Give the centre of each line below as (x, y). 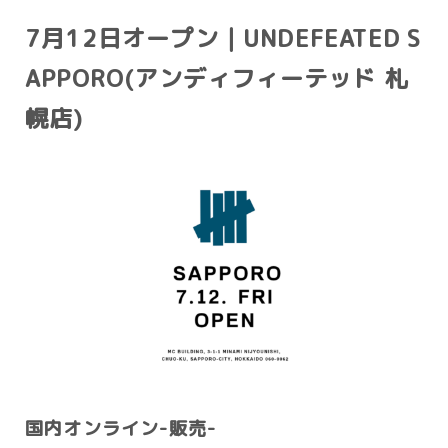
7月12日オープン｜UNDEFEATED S (223, 38)
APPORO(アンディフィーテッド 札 (216, 78)
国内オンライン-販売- (121, 428)
